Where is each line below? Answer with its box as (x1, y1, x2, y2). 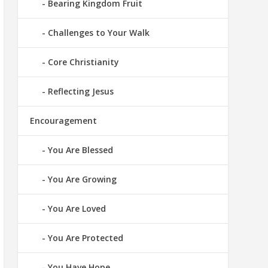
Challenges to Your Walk (47, 27, 150, 39)
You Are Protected (47, 232, 123, 244)
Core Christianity (47, 56, 119, 68)
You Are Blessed (47, 144, 113, 156)
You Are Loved (47, 203, 106, 215)
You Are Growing (47, 173, 117, 185)
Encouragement (29, 115, 97, 127)
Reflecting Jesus (47, 86, 114, 98)
